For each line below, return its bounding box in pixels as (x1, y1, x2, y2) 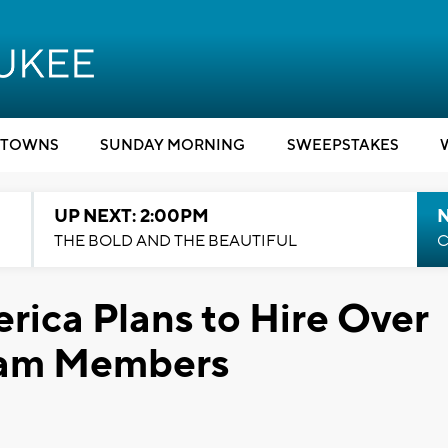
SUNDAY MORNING (100, 136, 245, 155)
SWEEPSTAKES (286, 136, 399, 155)
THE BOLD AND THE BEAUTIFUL (53, 231, 297, 251)
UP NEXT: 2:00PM (53, 205, 209, 228)
